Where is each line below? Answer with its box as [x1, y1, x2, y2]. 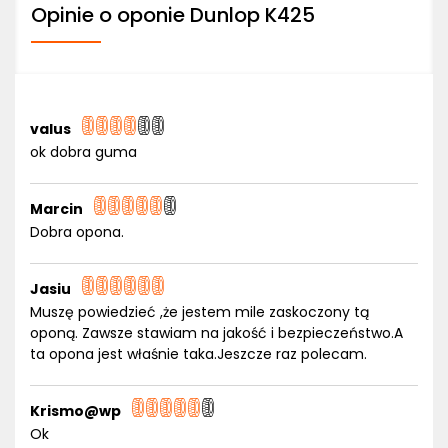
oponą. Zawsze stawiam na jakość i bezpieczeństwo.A [30, 323, 403, 343]
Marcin [30, 199, 83, 219]
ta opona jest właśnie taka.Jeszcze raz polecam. [30, 344, 367, 364]
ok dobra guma [30, 142, 137, 162]
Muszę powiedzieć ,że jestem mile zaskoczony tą [30, 302, 369, 322]
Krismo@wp [30, 401, 121, 421]
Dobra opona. [30, 222, 124, 242]
